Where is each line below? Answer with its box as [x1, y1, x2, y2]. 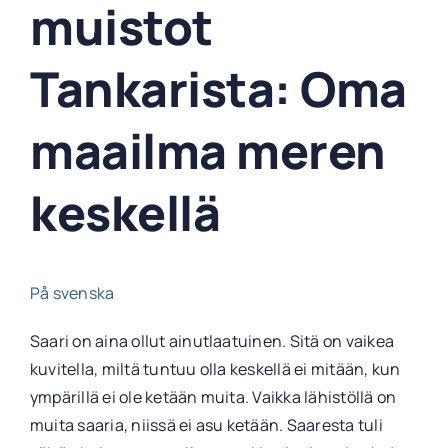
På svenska [29, 282, 115, 305]
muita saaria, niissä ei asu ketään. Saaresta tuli [29, 414, 383, 437]
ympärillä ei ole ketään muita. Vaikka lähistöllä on [29, 386, 397, 409]
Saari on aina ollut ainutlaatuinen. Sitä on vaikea [29, 330, 394, 353]
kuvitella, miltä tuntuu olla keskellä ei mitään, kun [29, 358, 401, 381]
